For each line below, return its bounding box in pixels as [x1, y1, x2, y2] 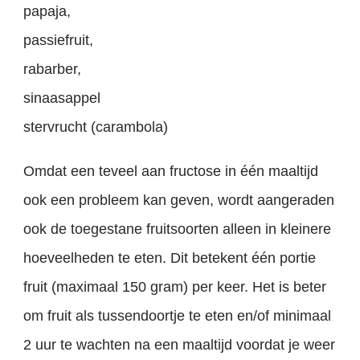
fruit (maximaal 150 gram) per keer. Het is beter [23, 279, 327, 296]
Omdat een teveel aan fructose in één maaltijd [23, 163, 319, 180]
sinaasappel [23, 90, 101, 107]
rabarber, [23, 61, 82, 78]
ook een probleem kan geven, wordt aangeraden [23, 192, 335, 209]
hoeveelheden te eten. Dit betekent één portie [23, 250, 317, 267]
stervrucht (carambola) [23, 119, 169, 136]
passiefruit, [23, 32, 94, 49]
